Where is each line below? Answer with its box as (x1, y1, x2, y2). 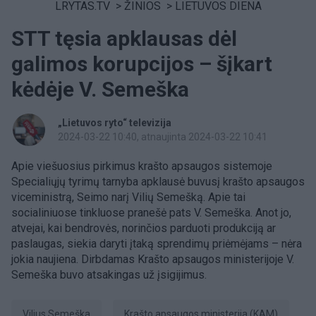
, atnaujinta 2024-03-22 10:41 (137, 131, 267, 142)
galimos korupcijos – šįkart (11, 51, 272, 76)
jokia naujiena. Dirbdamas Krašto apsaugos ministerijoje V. (11, 253, 294, 266)
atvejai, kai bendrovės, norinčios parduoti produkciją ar (11, 221, 276, 235)
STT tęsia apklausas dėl (11, 26, 237, 51)
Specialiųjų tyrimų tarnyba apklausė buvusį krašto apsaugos (11, 175, 305, 188)
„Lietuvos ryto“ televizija (58, 117, 171, 128)
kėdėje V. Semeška (11, 77, 189, 102)
